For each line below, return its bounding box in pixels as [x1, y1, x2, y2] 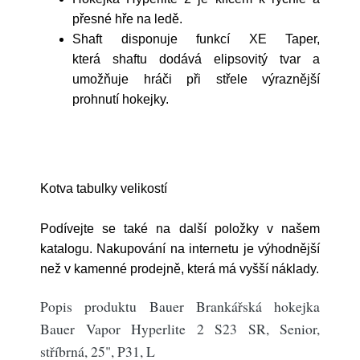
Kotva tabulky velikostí [40, 182, 167, 195]
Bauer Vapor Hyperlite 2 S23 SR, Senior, [40, 319, 320, 338]
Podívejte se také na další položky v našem [40, 222, 320, 235]
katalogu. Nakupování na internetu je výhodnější [40, 242, 320, 256]
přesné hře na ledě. [72, 12, 182, 26]
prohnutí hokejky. [72, 92, 172, 106]
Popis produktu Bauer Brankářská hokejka [40, 297, 320, 316]
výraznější [262, 72, 320, 86]
